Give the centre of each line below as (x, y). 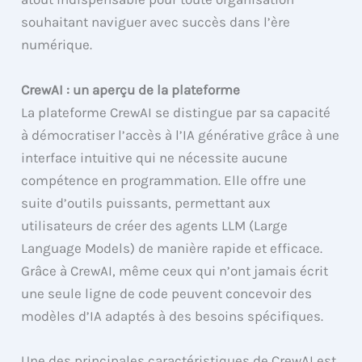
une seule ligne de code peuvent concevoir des (167, 293)
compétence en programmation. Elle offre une (164, 180)
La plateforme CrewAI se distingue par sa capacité (176, 112)
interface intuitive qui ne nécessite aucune (155, 157)
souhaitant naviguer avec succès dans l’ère (156, 22)
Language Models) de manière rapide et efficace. (172, 248)
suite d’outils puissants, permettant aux (146, 202)
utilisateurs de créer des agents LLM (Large (155, 225)
